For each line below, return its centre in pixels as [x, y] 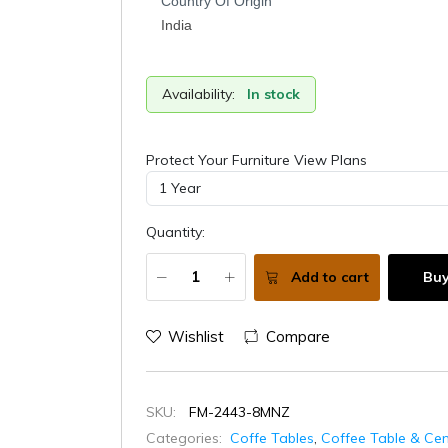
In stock [273, 93]
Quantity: [175, 231]
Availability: [198, 93]
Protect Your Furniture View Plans [256, 159]
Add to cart [329, 277]
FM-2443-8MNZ [239, 411]
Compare [297, 336]
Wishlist [195, 336]
